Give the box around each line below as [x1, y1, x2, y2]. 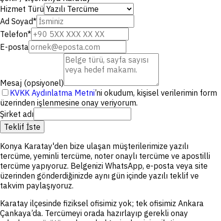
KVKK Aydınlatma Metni [10, 87, 95, 98]
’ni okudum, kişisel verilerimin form [95, 87, 217, 98]
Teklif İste [4, 121, 40, 132]
